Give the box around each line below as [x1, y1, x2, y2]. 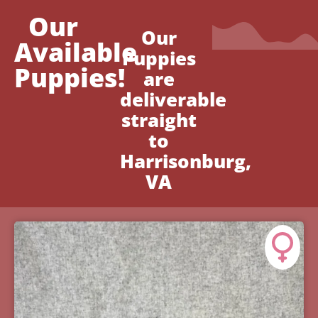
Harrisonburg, [120, 148, 252, 175]
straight [121, 107, 197, 133]
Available [14, 35, 137, 70]
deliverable [120, 87, 227, 113]
